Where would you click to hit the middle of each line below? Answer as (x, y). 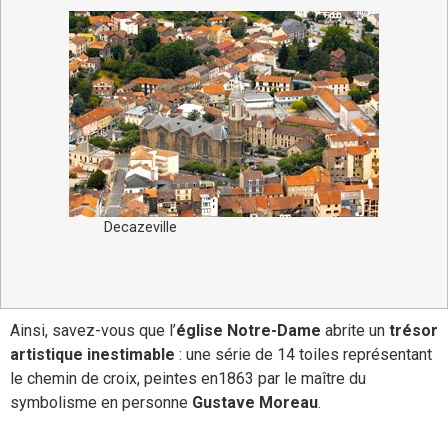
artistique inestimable (92, 354)
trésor (413, 330)
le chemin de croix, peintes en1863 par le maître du (188, 378)
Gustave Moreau (255, 402)
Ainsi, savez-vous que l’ (93, 330)
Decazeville (140, 227)
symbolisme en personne (101, 402)
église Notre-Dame (248, 330)
